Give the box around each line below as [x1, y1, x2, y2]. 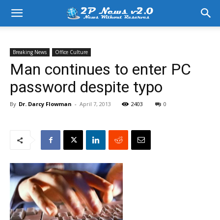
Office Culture [55, 49, 88, 55]
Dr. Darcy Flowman [19, 100, 72, 108]
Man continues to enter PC [10, 60, 191, 79]
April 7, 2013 [80, 100, 111, 108]
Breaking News [13, 49, 47, 55]
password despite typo [10, 78, 163, 96]
